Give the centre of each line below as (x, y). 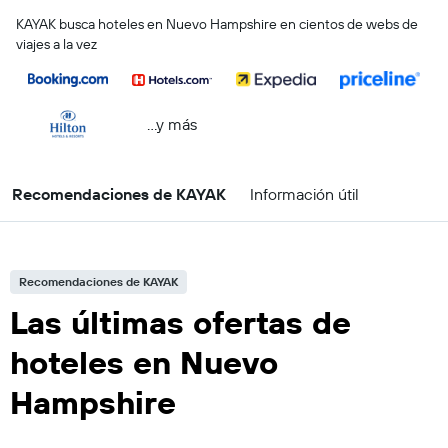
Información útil (304, 194)
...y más (172, 123)
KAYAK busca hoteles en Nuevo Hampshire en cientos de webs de (217, 24)
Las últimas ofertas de (180, 322)
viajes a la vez (56, 44)
